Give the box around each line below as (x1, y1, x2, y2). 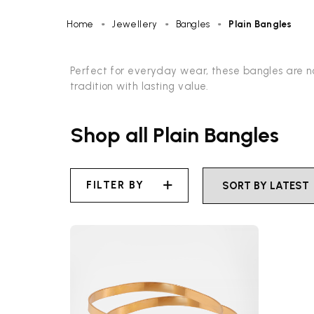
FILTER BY (86, 179, 144, 192)
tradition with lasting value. (69, 80, 209, 93)
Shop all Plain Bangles (69, 123, 279, 148)
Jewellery (112, 19, 158, 30)
